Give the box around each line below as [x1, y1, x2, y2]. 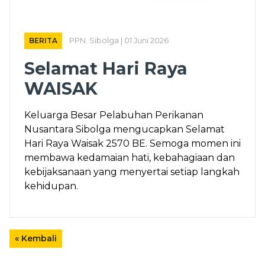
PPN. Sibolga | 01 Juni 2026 [69, 36, 169, 46]
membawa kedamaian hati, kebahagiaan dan [24, 152, 235, 164]
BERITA [29, 36, 57, 46]
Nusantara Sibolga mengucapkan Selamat [24, 124, 225, 135]
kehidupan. [24, 180, 78, 192]
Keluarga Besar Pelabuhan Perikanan [24, 109, 203, 121]
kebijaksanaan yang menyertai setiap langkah [24, 166, 240, 178]
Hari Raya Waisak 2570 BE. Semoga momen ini [24, 138, 241, 150]
